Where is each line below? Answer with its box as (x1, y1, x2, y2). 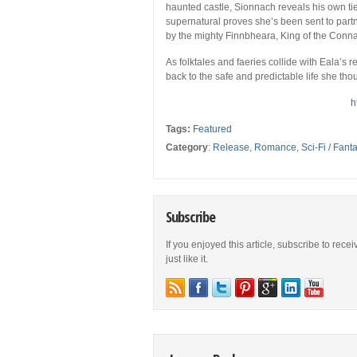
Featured (193, 124, 232, 135)
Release (213, 142, 249, 154)
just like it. (166, 253, 208, 265)
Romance (254, 142, 296, 154)
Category (166, 142, 208, 154)
